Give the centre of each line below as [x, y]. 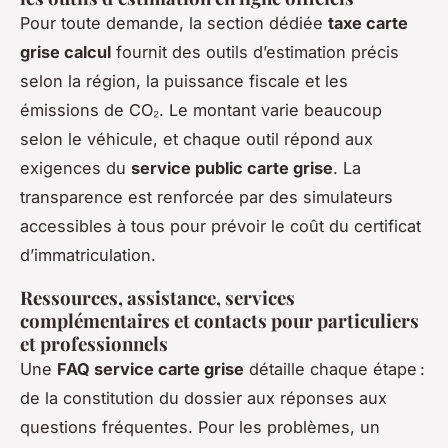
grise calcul [65, 51]
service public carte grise [232, 167]
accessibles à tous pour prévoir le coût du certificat [220, 225]
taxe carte [368, 22]
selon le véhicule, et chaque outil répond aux [196, 138]
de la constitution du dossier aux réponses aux [203, 397]
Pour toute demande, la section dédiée [174, 22]
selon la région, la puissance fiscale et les [184, 80]
